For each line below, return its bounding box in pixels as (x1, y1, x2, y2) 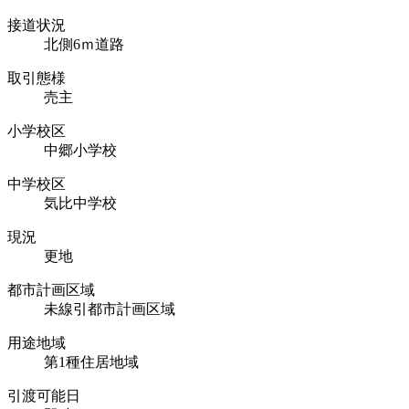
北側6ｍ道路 (44, 36, 124, 52)
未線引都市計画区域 (44, 300, 175, 317)
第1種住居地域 (44, 353, 139, 370)
